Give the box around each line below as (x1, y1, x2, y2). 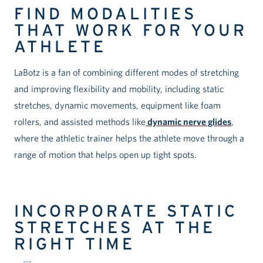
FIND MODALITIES (14, 4, 197, 24)
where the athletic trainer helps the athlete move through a (14, 133, 244, 144)
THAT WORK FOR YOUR (14, 20, 247, 41)
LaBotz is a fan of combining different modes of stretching (14, 67, 239, 78)
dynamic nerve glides (146, 116, 231, 127)
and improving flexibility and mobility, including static (14, 83, 224, 95)
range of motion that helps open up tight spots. (14, 149, 197, 160)
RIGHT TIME (14, 234, 135, 254)
